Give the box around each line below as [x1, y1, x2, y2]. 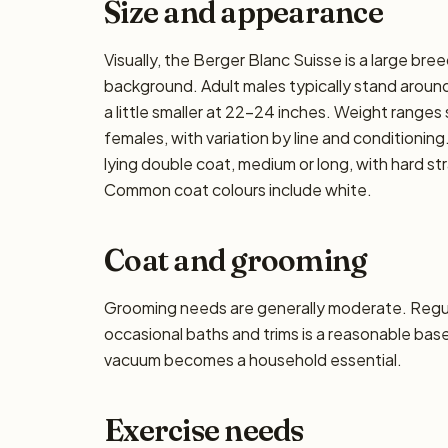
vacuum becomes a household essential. [104, 349, 402, 370]
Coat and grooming [104, 242, 367, 279]
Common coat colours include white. [104, 179, 372, 200]
